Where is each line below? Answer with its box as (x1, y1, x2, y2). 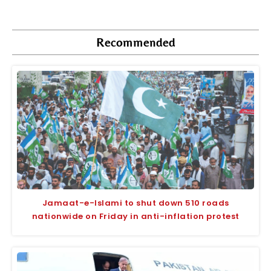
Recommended (96, 34, 175, 49)
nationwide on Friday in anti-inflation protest (31, 210, 240, 222)
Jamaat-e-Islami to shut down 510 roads (42, 197, 229, 209)
